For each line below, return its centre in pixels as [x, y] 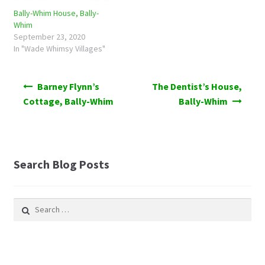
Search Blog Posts [61, 164]
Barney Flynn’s [69, 87]
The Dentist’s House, [197, 87]
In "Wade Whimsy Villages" [59, 49]
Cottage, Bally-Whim [68, 101]
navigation [35, 95]
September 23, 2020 [49, 37]
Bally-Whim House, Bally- [56, 13]
